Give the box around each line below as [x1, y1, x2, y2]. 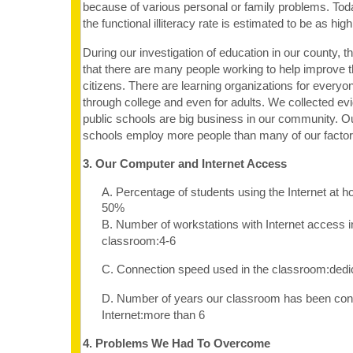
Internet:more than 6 [101, 307, 205, 321]
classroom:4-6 [101, 233, 176, 247]
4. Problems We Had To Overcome [83, 336, 270, 351]
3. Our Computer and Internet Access [83, 157, 287, 171]
